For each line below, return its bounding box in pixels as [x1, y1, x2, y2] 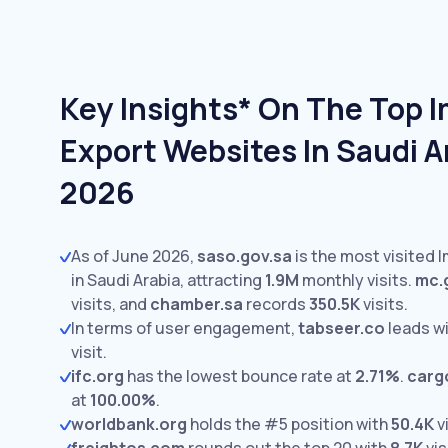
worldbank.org [71, 413, 187, 435]
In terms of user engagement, [71, 317, 298, 339]
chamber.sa [150, 293, 243, 315]
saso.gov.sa [197, 245, 292, 267]
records [243, 293, 309, 315]
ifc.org [71, 365, 124, 387]
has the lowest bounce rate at [124, 365, 355, 387]
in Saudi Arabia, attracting [71, 269, 265, 291]
